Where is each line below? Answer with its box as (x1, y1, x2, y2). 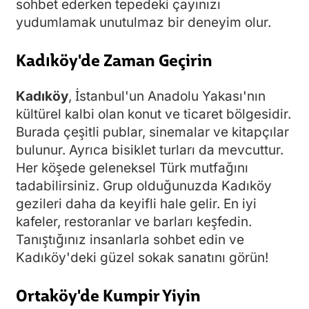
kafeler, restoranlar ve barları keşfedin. (16, 213, 252, 230)
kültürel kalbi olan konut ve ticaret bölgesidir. (16, 106, 291, 122)
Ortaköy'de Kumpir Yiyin (16, 281, 201, 307)
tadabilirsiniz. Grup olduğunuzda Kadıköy (16, 177, 272, 194)
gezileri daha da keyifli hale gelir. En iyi (16, 195, 257, 212)
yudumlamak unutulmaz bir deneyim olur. (16, 14, 271, 30)
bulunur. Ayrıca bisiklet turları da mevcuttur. (16, 141, 283, 158)
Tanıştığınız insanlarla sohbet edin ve (16, 231, 244, 248)
